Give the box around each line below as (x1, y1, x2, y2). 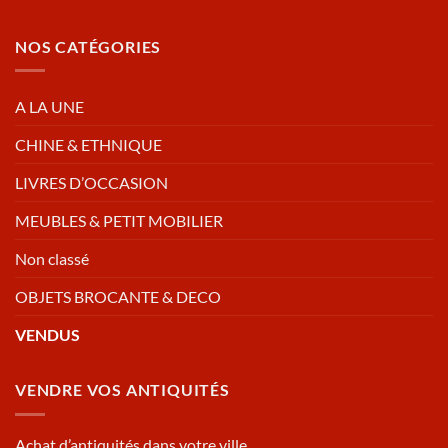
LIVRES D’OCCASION (15, 173, 168, 193)
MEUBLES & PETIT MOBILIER (15, 211, 223, 231)
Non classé (15, 249, 89, 269)
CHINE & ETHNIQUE (15, 135, 162, 155)
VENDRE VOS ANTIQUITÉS (15, 380, 230, 400)
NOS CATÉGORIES (15, 36, 162, 56)
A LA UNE (15, 97, 84, 117)
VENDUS (15, 325, 80, 345)
